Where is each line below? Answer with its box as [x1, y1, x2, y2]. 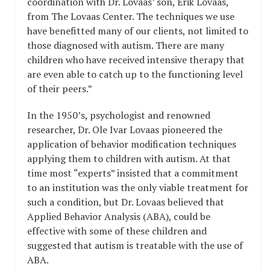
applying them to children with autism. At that [27, 152, 231, 165]
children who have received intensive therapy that [27, 53, 245, 66]
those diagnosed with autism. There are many [27, 39, 224, 52]
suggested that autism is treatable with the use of [27, 239, 243, 252]
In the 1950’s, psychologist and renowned [27, 108, 210, 122]
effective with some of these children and [27, 224, 207, 237]
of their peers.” [27, 82, 92, 95]
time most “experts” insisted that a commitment [27, 166, 239, 180]
